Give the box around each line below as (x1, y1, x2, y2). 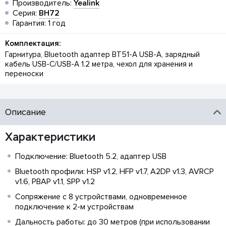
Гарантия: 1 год (13, 18, 66, 29)
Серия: (13, 8, 39, 19)
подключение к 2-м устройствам (15, 202, 134, 212)
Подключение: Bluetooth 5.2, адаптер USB (15, 151, 166, 162)
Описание (5, 106, 46, 118)
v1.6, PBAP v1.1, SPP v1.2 (15, 177, 95, 187)
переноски (5, 69, 43, 79)
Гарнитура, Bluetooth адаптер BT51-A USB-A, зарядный (5, 50, 200, 60)
